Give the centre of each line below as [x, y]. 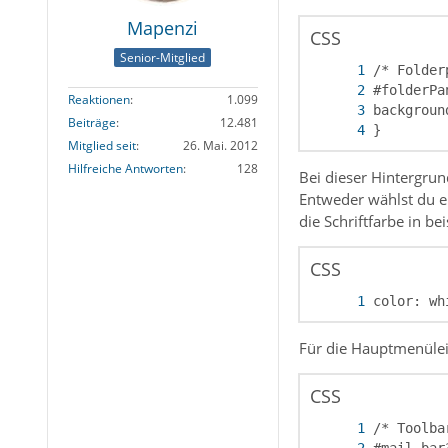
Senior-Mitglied [163, 58]
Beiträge [91, 123]
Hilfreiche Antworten [125, 169]
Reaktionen [98, 100]
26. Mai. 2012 [220, 146]
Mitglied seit [101, 146]
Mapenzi [163, 28]
